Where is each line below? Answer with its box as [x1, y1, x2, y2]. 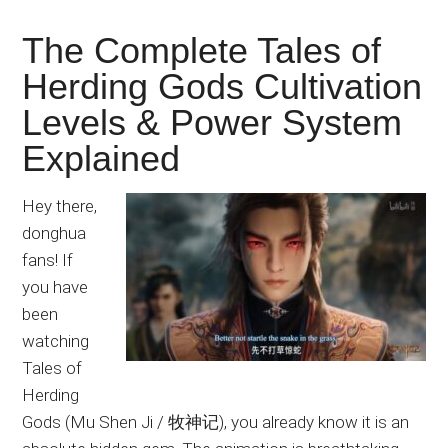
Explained [22, 138, 181, 180]
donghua [22, 223, 87, 244]
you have [22, 277, 89, 298]
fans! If [22, 250, 74, 271]
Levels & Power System [22, 102, 403, 144]
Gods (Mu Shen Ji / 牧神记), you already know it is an [22, 412, 410, 433]
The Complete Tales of [22, 30, 382, 72]
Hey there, [22, 196, 98, 217]
